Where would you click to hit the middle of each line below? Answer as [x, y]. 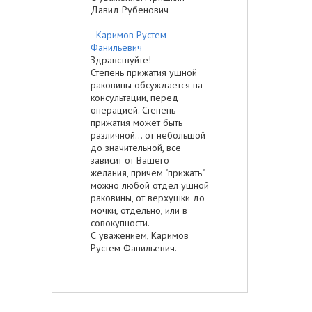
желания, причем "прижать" [147, 172]
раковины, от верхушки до [148, 197]
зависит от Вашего [130, 160]
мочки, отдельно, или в [139, 210]
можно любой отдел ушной [150, 185]
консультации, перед [134, 97]
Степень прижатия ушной [144, 72]
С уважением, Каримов [140, 235]
